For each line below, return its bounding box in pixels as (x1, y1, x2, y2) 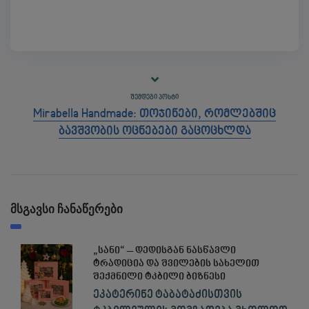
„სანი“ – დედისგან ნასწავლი (92, 245, 236, 257)
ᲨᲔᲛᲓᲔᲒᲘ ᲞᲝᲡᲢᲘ (130, 93, 179, 101)
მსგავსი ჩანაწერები (10, 202, 123, 216)
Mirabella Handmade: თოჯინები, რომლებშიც (33, 107, 276, 121)
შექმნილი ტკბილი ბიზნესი (92, 271, 226, 283)
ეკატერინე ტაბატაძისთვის (92, 288, 242, 301)
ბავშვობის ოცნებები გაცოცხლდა (58, 124, 251, 138)
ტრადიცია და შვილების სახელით (92, 258, 259, 270)
